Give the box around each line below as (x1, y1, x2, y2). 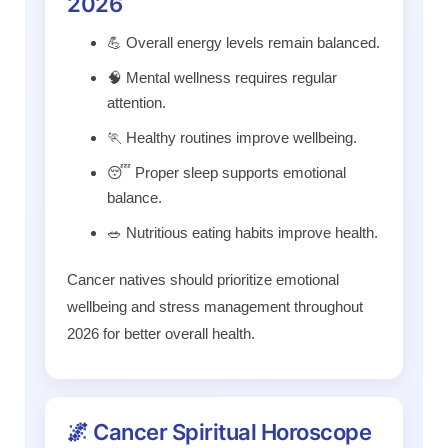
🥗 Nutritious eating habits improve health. (107, 223, 378, 241)
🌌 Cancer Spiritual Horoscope (67, 418, 371, 445)
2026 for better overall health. (67, 324, 255, 342)
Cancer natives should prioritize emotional (67, 270, 339, 288)
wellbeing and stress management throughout (67, 297, 363, 315)
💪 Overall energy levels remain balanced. (107, 33, 380, 51)
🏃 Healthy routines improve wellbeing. (107, 128, 357, 146)
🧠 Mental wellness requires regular (107, 68, 337, 86)
